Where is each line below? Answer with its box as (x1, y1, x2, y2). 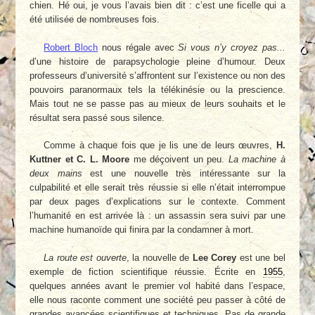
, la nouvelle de (126, 252, 193, 263)
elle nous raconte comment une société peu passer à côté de (30, 294, 285, 305)
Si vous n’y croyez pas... (178, 41, 285, 53)
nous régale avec (98, 41, 179, 53)
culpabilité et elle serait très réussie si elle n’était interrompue (30, 182, 285, 193)
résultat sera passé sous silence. (30, 112, 165, 123)
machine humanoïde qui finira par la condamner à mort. (30, 224, 255, 236)
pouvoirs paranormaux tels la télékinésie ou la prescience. (30, 84, 285, 95)
